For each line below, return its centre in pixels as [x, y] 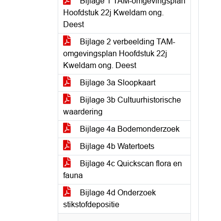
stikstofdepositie [91, 204]
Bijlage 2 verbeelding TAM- [127, 42]
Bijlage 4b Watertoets [116, 146]
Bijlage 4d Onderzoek [117, 193]
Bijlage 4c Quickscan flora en [130, 164]
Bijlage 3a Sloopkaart [117, 83]
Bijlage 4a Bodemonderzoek [129, 129]
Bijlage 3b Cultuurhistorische [129, 100]
